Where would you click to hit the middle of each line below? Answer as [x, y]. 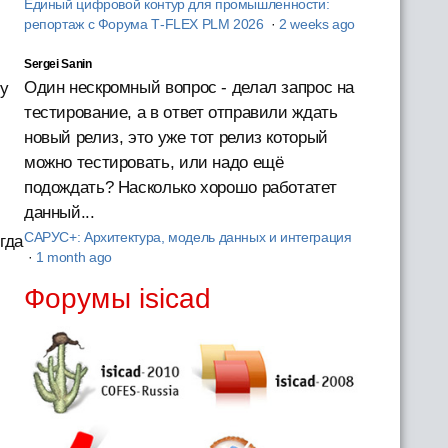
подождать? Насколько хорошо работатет [180, 187]
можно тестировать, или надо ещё [153, 162]
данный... [59, 212]
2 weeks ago [317, 24]
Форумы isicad [117, 298]
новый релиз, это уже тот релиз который [175, 137]
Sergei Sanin [57, 63]
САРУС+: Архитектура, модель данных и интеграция [187, 237]
